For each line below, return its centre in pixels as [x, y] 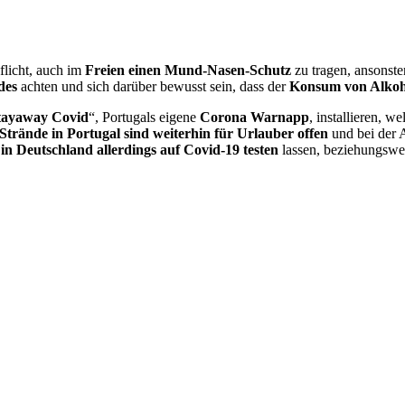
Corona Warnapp [254, 118]
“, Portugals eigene [144, 118]
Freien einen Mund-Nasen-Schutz [188, 71]
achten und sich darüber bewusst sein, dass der [153, 87]
